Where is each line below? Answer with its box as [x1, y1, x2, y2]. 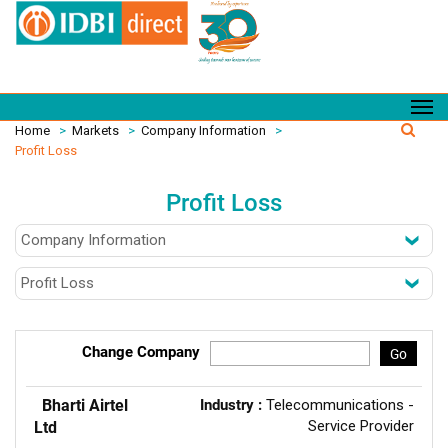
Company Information [141, 123, 266, 138]
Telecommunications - [266, 396, 414, 414]
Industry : [200, 396, 266, 414]
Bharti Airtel [42, 396, 128, 415]
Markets [72, 123, 119, 138]
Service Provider [308, 417, 414, 435]
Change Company [82, 343, 200, 361]
